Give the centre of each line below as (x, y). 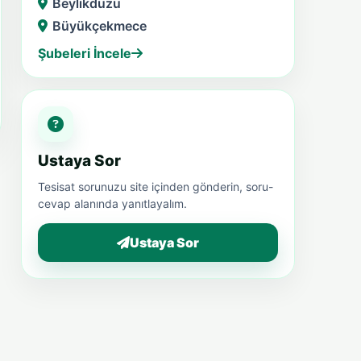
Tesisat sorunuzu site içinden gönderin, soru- (156, 186)
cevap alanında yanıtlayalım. (112, 203)
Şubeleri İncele (85, 53)
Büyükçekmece (100, 25)
